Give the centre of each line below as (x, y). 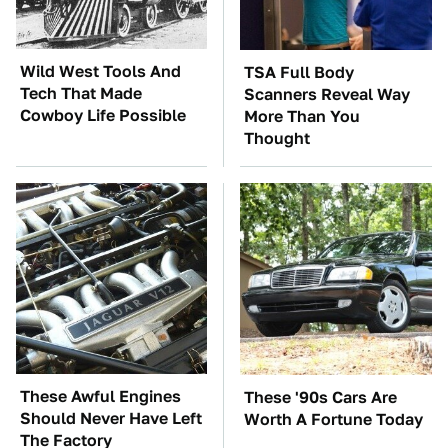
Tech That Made (81, 93)
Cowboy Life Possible (103, 115)
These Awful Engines (100, 396)
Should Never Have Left (111, 418)
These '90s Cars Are (320, 397)
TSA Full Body (299, 72)
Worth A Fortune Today (333, 419)
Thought (277, 138)
